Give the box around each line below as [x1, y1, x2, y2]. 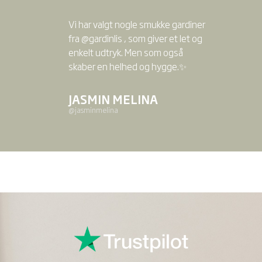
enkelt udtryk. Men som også [68, 45, 183, 60]
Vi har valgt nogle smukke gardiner [68, 17, 205, 32]
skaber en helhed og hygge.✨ [68, 59, 187, 74]
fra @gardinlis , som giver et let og [68, 31, 202, 46]
